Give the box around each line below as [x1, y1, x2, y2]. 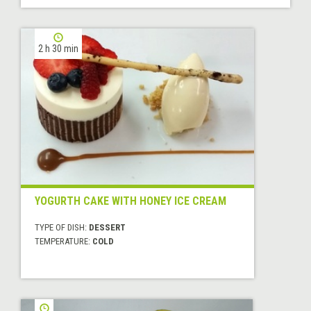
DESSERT [89, 222, 126, 233]
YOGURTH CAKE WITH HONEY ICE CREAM [35, 194, 226, 208]
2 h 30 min [38, 43, 78, 55]
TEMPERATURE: [35, 236, 92, 247]
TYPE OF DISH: [35, 222, 89, 233]
